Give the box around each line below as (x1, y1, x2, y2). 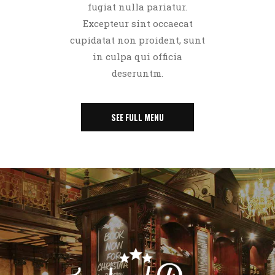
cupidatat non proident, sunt (70, 34, 205, 47)
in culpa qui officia (93, 50, 182, 63)
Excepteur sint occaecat (82, 17, 193, 30)
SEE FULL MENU (111, 111, 164, 124)
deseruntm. (112, 67, 163, 80)
